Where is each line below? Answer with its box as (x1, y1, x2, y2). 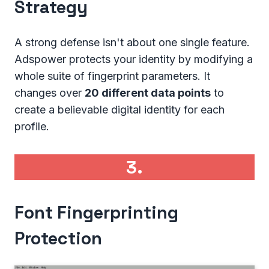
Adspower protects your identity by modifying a (14, 52, 253, 65)
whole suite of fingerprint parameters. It (14, 69, 210, 82)
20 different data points (85, 86, 211, 99)
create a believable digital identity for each (14, 103, 225, 116)
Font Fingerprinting (14, 201, 178, 223)
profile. (14, 119, 49, 133)
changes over (14, 86, 85, 99)
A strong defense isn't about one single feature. (14, 35, 250, 49)
